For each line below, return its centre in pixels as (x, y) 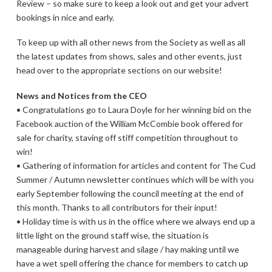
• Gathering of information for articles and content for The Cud (136, 165)
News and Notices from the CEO (81, 95)
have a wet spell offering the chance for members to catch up (132, 263)
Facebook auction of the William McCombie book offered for (129, 123)
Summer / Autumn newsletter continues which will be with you (135, 179)
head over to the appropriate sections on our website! (119, 70)
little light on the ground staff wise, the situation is (112, 235)
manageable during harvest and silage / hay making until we (127, 249)
